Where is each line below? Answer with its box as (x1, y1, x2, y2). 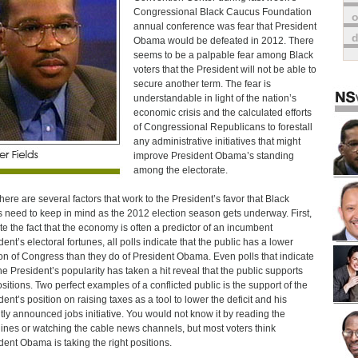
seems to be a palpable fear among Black (133, 50, 313, 61)
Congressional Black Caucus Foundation (133, 6, 312, 18)
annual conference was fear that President (133, 21, 316, 32)
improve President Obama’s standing (133, 150, 294, 161)
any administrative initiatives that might (133, 136, 300, 147)
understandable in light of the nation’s (133, 93, 296, 104)
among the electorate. (133, 165, 228, 176)
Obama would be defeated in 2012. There (133, 35, 314, 46)
